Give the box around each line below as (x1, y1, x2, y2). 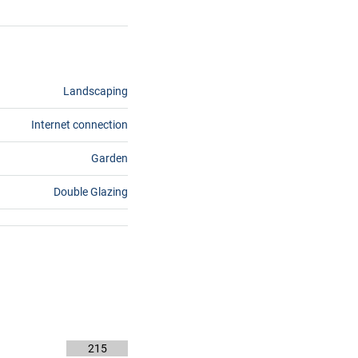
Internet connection (31, 118, 128, 131)
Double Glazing (54, 185, 128, 198)
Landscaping (63, 85, 128, 97)
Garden (91, 152, 128, 165)
